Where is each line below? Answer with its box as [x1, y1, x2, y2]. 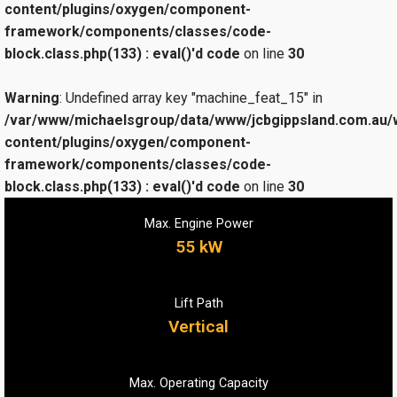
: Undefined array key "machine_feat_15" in [59, 89, 323, 106]
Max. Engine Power [144, 216, 253, 232]
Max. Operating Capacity [128, 376, 269, 392]
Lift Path [174, 296, 223, 312]
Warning [4, 89, 59, 106]
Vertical [168, 316, 229, 338]
